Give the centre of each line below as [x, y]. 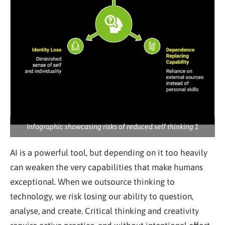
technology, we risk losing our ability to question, [102, 196]
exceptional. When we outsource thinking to [92, 182]
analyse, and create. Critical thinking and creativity [104, 211]
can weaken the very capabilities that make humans [106, 167]
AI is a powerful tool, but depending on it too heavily [109, 152]
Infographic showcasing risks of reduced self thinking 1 [113, 126]
